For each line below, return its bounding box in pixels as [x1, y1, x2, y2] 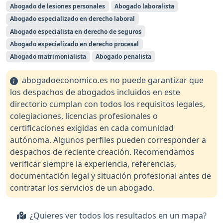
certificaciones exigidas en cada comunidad [10, 122, 174, 134]
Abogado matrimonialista [9, 52, 86, 61]
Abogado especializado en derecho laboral [9, 14, 135, 23]
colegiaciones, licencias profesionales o [10, 111, 158, 122]
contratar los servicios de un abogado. [10, 182, 155, 194]
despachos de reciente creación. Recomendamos [10, 146, 195, 158]
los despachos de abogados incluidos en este [10, 87, 180, 98]
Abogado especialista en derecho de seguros [9, 27, 141, 36]
